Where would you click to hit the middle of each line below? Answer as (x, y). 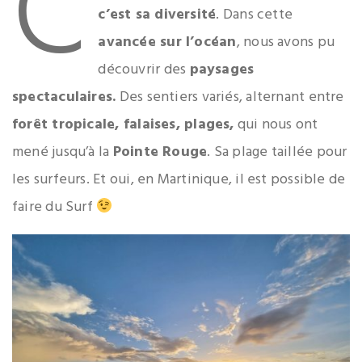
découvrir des (144, 70)
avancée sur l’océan (167, 43)
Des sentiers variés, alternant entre (230, 98)
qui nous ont (276, 125)
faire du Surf (55, 208)
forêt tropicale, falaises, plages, (123, 125)
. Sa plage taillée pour (277, 153)
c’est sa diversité (157, 15)
